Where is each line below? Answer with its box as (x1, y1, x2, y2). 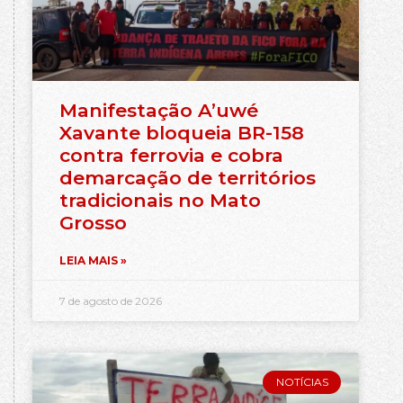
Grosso (59, 210, 127, 234)
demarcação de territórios (59, 166, 316, 189)
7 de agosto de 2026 (59, 293, 162, 308)
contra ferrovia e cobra (59, 143, 283, 166)
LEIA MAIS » (59, 253, 127, 267)
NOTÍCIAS (275, 374, 328, 389)
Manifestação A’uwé (59, 98, 258, 121)
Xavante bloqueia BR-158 (59, 121, 304, 144)
